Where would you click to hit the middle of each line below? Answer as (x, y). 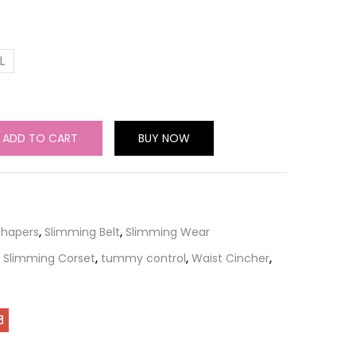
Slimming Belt (82, 232)
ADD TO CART (40, 138)
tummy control (143, 258)
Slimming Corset (49, 258)
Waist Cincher (230, 258)
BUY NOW (164, 138)
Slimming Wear (168, 232)
